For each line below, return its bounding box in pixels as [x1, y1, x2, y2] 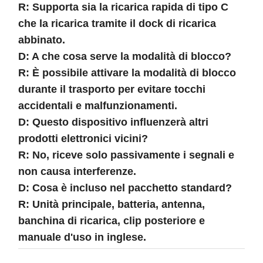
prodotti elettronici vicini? [18, 132, 148, 144]
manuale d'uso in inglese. [18, 231, 146, 243]
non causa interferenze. [18, 165, 136, 177]
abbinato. [18, 33, 65, 46]
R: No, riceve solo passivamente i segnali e [18, 149, 234, 161]
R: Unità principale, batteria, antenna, [18, 198, 205, 210]
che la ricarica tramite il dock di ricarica [18, 17, 216, 29]
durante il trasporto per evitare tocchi [18, 83, 205, 95]
